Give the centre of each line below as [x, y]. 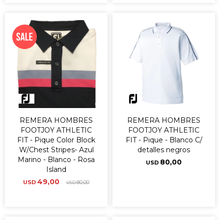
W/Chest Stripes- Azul [56, 150]
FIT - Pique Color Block [56, 140]
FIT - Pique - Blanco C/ [164, 140]
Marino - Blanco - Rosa [56, 160]
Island [56, 169]
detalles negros [164, 150]
